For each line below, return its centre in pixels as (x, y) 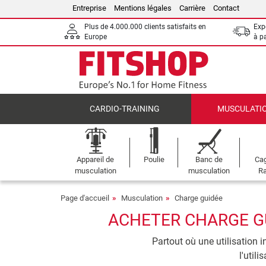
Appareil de (96, 159)
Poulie (154, 159)
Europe (96, 37)
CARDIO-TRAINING (124, 109)
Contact (226, 8)
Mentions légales (143, 8)
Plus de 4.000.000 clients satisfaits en (145, 27)
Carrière (192, 8)
